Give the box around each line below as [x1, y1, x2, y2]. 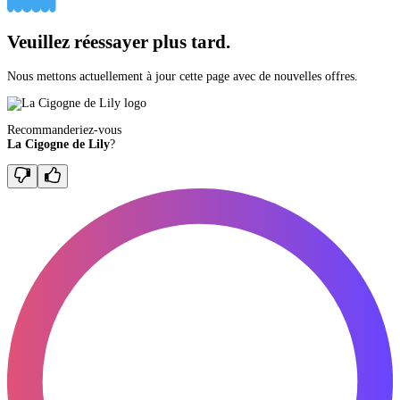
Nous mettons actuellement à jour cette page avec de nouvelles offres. [7, 69, 358, 83]
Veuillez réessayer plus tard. [7, 31, 230, 54]
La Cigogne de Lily [7, 137, 110, 151]
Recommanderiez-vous [7, 122, 121, 137]
